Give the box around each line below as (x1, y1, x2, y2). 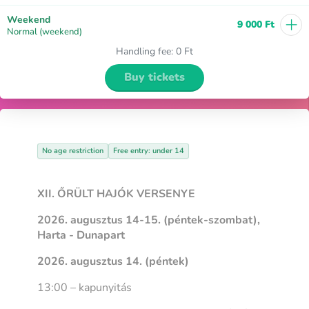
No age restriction (42, 145, 104, 156)
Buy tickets (124, 69, 185, 85)
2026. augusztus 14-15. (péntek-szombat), (37, 212, 261, 228)
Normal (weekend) (7, 25, 82, 38)
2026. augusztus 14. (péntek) (37, 253, 190, 269)
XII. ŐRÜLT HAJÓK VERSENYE (37, 186, 196, 201)
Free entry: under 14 (113, 145, 185, 156)
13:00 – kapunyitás (37, 279, 132, 295)
